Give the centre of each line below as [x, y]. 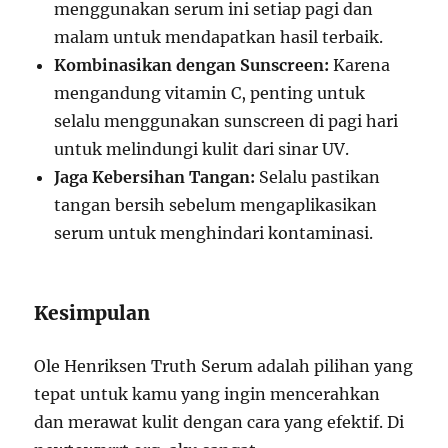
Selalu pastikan [318, 176]
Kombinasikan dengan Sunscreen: [192, 64]
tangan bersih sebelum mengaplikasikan [216, 204]
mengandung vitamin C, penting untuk [210, 92]
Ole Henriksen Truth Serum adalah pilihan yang [224, 365]
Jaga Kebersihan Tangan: [155, 176]
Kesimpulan [92, 312]
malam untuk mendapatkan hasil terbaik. [219, 36]
